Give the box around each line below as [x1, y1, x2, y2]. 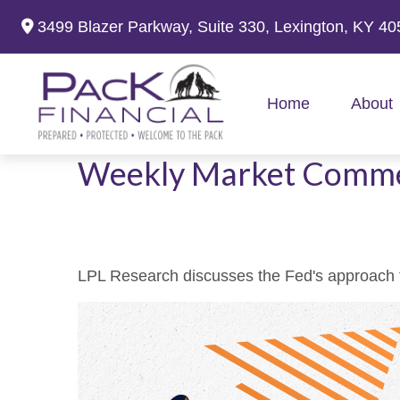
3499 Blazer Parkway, [37, 17, 197, 36]
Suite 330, [197, 17, 270, 36]
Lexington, [274, 17, 348, 36]
